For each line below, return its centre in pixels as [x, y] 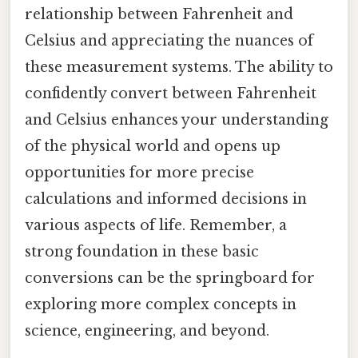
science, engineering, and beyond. [147, 330]
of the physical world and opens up [153, 146]
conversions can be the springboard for [170, 278]
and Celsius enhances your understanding [177, 119]
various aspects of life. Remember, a [156, 225]
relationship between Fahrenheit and [159, 14]
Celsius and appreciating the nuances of [169, 40]
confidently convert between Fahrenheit [171, 93]
